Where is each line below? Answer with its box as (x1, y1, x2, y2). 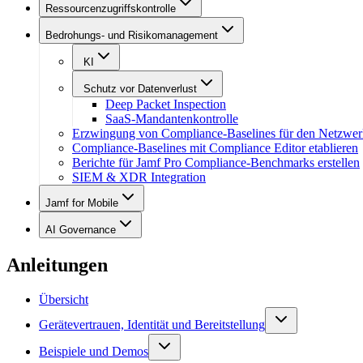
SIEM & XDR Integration (72, 170, 206, 184)
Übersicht (39, 292, 88, 306)
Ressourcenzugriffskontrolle (45, 2, 176, 15)
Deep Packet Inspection (105, 97, 226, 111)
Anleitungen (6, 254, 108, 275)
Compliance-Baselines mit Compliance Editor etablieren (72, 141, 358, 155)
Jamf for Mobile (45, 197, 118, 209)
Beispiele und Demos (39, 344, 148, 358)
